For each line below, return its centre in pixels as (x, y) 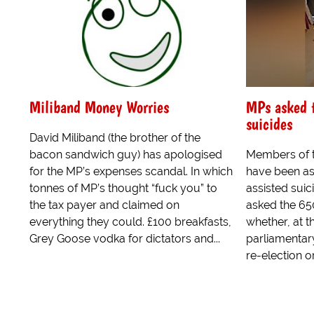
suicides (269, 123)
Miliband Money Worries (99, 107)
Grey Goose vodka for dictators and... (125, 238)
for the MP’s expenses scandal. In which (131, 171)
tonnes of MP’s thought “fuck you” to (123, 188)
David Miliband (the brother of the (115, 137)
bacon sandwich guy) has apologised (126, 154)
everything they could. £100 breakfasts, (130, 221)
